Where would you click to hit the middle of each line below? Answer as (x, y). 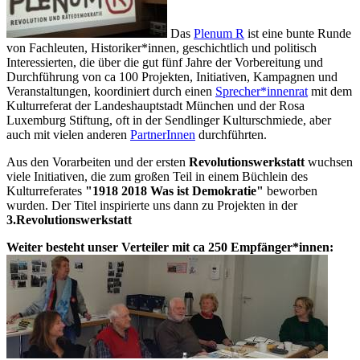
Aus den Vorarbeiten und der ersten (98, 162)
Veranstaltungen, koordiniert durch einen (111, 91)
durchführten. (231, 134)
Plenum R (219, 33)
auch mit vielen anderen (68, 134)
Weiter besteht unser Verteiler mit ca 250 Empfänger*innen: (170, 247)
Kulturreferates (46, 190)
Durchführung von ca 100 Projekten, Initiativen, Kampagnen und (172, 76)
